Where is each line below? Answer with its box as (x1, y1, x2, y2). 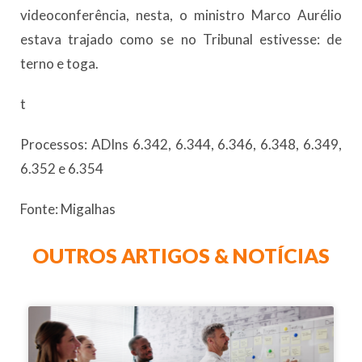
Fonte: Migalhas (20, 200, 116, 218)
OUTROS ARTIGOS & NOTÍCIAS (32, 243, 330, 268)
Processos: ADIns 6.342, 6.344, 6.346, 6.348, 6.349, (20, 136, 342, 154)
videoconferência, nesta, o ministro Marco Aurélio (20, 6, 342, 24)
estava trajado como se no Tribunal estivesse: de (20, 31, 342, 48)
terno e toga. (20, 55, 99, 73)
